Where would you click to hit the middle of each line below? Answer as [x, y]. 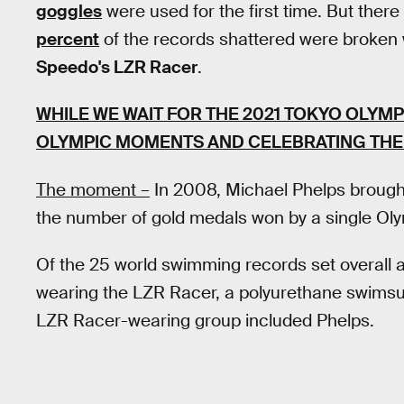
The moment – [93, 189]
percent [68, 39]
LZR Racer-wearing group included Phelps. [205, 321]
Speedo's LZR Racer [117, 67]
